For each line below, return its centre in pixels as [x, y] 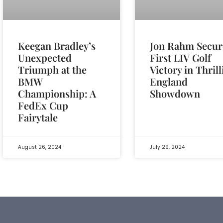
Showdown [175, 93]
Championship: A [57, 93]
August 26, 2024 [40, 147]
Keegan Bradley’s [57, 45]
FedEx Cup [43, 105]
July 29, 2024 [167, 147]
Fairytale [38, 117]
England [169, 81]
